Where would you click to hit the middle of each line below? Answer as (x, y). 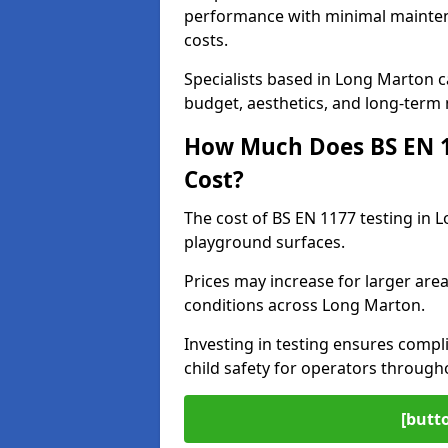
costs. (206, 40)
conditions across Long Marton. (304, 305)
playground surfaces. (264, 242)
